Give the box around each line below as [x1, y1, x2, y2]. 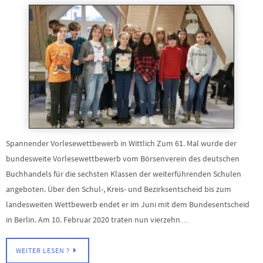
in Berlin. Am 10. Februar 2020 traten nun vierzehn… [6, 214, 188, 225]
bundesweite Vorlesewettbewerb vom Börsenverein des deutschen [6, 153, 240, 164]
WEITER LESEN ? [16, 246, 70, 255]
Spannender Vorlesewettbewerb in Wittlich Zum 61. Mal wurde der [6, 138, 237, 149]
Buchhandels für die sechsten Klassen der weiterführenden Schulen [6, 168, 241, 180]
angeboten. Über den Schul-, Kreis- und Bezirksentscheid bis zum [6, 184, 231, 195]
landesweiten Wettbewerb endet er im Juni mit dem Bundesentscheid [6, 199, 249, 210]
